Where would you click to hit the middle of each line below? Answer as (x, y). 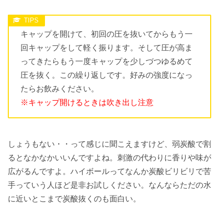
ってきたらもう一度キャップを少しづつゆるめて (107, 62)
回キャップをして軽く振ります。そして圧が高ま (107, 48)
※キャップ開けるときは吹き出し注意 (87, 103)
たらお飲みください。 (60, 89)
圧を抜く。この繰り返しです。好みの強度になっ (107, 75)
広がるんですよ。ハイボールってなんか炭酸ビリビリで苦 (109, 171)
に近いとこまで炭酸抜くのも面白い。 (74, 198)
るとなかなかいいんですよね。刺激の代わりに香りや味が (109, 157)
